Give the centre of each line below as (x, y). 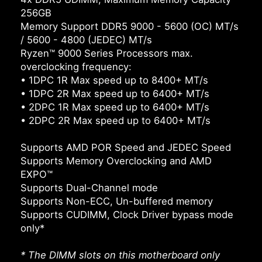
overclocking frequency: (76, 67)
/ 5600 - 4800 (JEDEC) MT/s (86, 40)
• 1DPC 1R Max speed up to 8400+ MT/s (114, 80)
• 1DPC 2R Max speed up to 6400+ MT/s (115, 94)
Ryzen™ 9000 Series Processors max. (107, 54)
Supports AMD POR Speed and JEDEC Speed (126, 148)
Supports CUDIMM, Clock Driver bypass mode (127, 215)
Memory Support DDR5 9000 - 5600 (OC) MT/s (130, 27)
